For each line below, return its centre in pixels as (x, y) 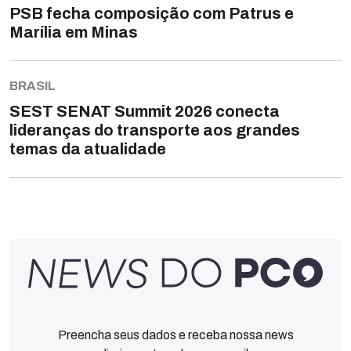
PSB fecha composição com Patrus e (152, 14)
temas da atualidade (88, 148)
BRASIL (33, 85)
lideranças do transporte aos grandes (155, 130)
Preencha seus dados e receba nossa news (175, 335)
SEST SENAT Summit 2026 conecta (145, 111)
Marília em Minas (74, 33)
